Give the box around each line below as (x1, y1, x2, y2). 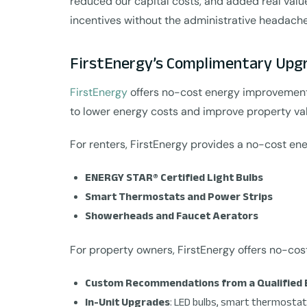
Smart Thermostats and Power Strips (85, 191, 273, 202)
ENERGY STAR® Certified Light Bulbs (85, 171, 263, 183)
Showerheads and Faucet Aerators (85, 210, 258, 221)
